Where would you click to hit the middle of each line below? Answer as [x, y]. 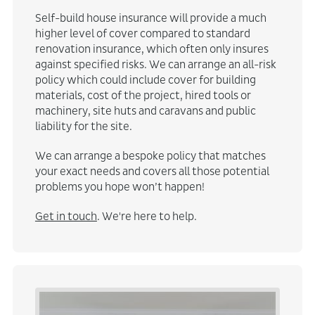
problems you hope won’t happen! [120, 187]
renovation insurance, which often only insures [152, 49]
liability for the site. [83, 127]
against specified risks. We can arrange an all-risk [155, 65]
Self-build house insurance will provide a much [150, 18]
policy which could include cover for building [145, 80]
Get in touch [66, 217]
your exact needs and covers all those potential [152, 172]
